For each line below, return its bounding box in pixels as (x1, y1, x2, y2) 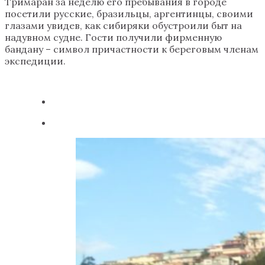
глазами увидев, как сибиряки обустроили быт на (5, 19, 242, 31)
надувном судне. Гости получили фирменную (5, 31, 222, 43)
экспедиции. (5, 54, 66, 67)
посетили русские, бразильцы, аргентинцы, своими (5, 7, 253, 20)
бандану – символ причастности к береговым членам (5, 43, 258, 55)
